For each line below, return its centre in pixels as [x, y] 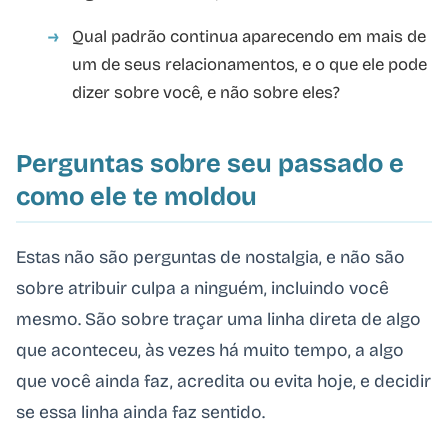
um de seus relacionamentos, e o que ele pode [249, 64]
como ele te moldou [136, 196]
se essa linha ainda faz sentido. [140, 413]
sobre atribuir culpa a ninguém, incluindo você [202, 289]
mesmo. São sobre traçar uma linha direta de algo [218, 320]
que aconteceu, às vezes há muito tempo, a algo [210, 351]
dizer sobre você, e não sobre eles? [206, 92]
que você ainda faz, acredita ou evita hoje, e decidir [223, 382]
